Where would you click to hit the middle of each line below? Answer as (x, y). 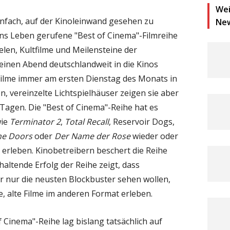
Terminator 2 (35, 121)
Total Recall (87, 121)
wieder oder (154, 136)
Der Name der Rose (92, 136)
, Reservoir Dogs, (142, 121)
